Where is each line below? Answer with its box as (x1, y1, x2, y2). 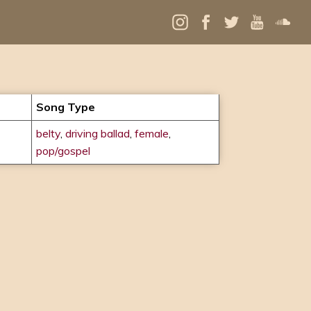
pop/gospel (36, 144, 90, 158)
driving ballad (65, 126, 130, 140)
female (135, 126, 169, 140)
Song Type (36, 100, 95, 114)
